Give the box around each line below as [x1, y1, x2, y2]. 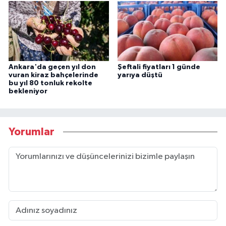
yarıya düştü [117, 72, 162, 79]
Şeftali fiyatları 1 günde [117, 64, 200, 71]
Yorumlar [9, 126, 54, 137]
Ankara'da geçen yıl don [9, 64, 96, 71]
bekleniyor [9, 88, 47, 95]
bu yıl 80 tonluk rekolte [9, 80, 92, 87]
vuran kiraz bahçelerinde [9, 72, 98, 79]
